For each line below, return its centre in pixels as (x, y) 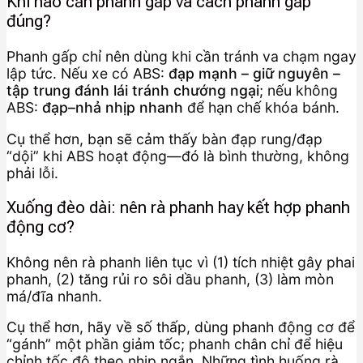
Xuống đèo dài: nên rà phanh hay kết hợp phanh (178, 208)
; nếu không (299, 90)
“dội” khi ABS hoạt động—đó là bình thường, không (178, 156)
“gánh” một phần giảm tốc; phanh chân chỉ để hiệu (175, 344)
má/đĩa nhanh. (54, 296)
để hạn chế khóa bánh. (261, 107)
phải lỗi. (32, 173)
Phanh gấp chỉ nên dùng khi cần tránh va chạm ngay (181, 56)
